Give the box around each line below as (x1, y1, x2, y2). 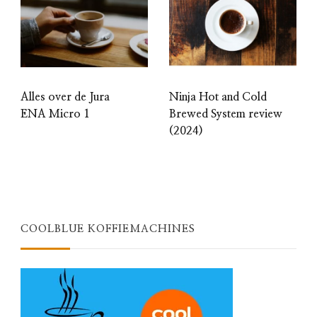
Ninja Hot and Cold (169, 91, 267, 103)
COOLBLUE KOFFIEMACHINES (21, 223, 195, 234)
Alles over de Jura (21, 91, 110, 103)
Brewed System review (169, 108, 282, 120)
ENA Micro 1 (21, 108, 90, 120)
